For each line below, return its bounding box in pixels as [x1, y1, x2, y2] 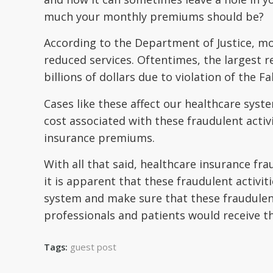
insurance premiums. [44, 130, 155, 145]
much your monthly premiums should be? [44, 9, 264, 24]
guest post [70, 241, 116, 253]
